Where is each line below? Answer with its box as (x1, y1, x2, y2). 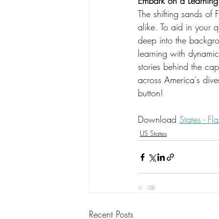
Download (138, 113, 179, 125)
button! (138, 87, 163, 99)
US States (140, 129, 167, 138)
